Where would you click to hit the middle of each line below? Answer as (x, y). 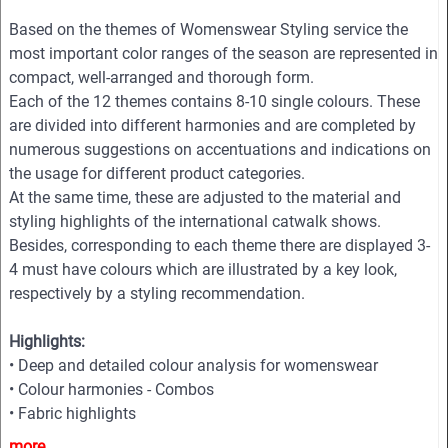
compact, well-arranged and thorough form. (161, 78)
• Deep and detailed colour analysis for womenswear (193, 366)
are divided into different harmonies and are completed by (212, 126)
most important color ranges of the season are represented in (223, 54)
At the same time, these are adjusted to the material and (205, 198)
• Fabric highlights (72, 414)
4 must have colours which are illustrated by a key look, (203, 270)
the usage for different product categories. (157, 174)
